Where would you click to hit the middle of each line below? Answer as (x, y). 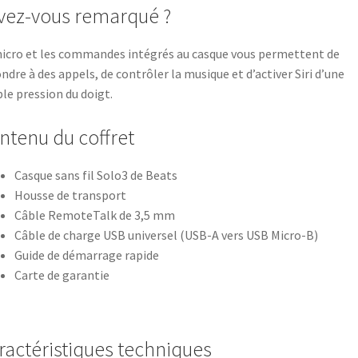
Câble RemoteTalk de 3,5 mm (94, 215)
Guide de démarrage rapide (86, 255)
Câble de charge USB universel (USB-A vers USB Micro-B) (166, 235)
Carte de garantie (62, 275)
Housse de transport (70, 195)
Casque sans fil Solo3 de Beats (95, 175)
